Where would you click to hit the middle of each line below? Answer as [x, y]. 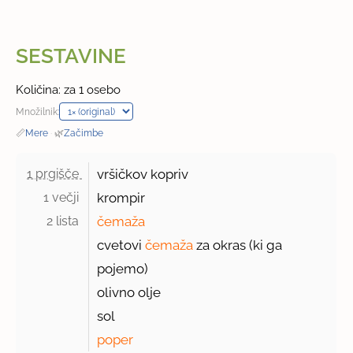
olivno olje [129, 293]
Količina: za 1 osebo [69, 90]
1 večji [63, 198]
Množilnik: [38, 112]
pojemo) [123, 269]
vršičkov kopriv [143, 175]
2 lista [65, 221]
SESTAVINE [71, 56]
